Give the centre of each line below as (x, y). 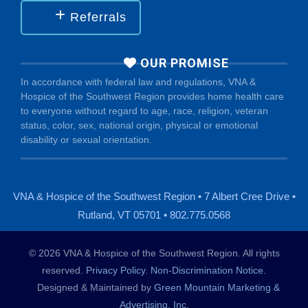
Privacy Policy (115, 271)
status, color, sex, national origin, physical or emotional (139, 125)
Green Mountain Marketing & (217, 288)
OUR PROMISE (183, 63)
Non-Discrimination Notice (207, 271)
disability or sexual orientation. (86, 140)
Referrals (96, 18)
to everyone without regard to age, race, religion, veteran (144, 111)
